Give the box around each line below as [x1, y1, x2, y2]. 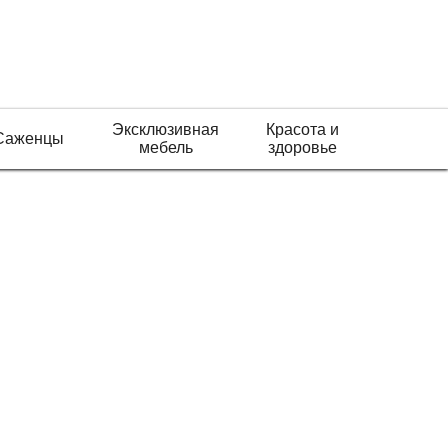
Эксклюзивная [112, 121, 219, 138]
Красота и [265, 121, 339, 138]
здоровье [267, 139, 337, 156]
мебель [138, 139, 193, 156]
